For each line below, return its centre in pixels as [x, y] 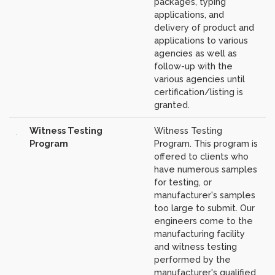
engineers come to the [203, 221]
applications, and [189, 15]
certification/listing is [198, 92]
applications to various [201, 41]
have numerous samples [205, 169]
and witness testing [195, 247]
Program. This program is [206, 144]
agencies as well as [195, 53]
